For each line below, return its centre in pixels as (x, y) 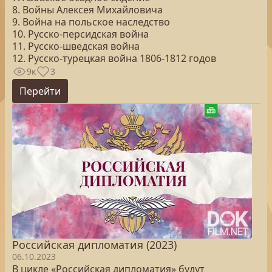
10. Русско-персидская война (80, 34)
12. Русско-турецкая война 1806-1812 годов (114, 58)
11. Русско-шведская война (76, 46)
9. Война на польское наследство (91, 22)
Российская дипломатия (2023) (94, 245)
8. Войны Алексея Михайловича (87, 10)
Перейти (40, 91)
